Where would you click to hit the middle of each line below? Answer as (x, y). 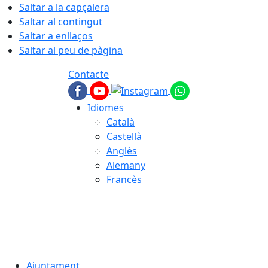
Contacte (89, 74)
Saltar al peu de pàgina (71, 50)
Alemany (126, 165)
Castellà (124, 136)
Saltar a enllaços (56, 36)
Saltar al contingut (61, 22)
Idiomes (106, 108)
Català (121, 122)
